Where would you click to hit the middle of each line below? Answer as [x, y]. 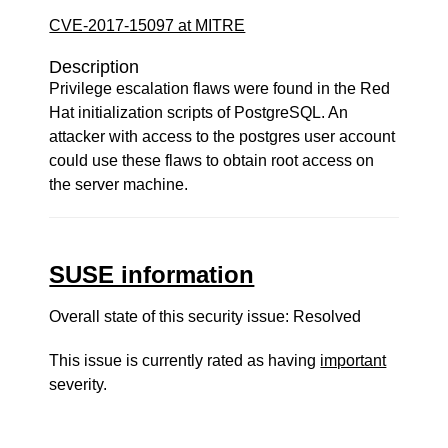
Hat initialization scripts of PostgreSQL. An [199, 112]
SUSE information [152, 274]
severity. [78, 384]
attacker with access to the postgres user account [222, 136]
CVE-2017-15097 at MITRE [147, 25]
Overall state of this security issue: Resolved [205, 316]
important [353, 360]
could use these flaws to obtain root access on [212, 160]
